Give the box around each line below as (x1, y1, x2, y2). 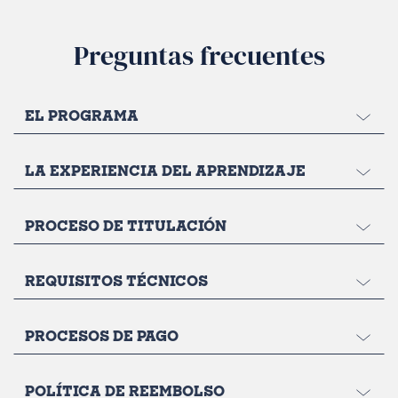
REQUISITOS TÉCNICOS (25, 275, 208, 291)
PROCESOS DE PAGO (25, 330, 179, 346)
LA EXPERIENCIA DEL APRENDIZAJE (25, 165, 306, 180)
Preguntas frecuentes (73, 37, 325, 75)
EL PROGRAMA (25, 110, 139, 125)
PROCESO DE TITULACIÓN (25, 220, 227, 235)
